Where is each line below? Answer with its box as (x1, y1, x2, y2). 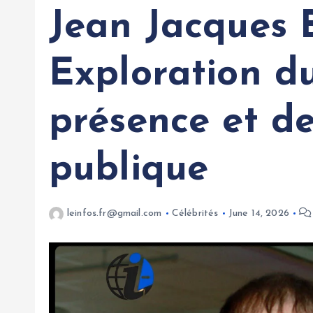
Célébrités (171, 208, 219, 219)
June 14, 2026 (228, 208, 289, 219)
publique (49, 151, 209, 190)
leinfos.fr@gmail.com (67, 208, 162, 219)
